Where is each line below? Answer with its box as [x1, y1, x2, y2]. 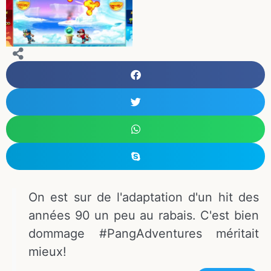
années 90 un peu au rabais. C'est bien [28, 208, 259, 223]
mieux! [28, 244, 67, 260]
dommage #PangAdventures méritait [28, 226, 259, 241]
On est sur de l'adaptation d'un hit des [28, 190, 259, 205]
